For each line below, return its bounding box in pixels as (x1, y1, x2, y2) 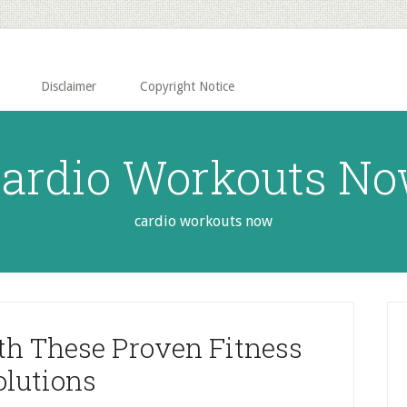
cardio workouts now (134, 213, 273, 230)
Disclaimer (41, 79, 96, 94)
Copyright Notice (140, 79, 234, 94)
